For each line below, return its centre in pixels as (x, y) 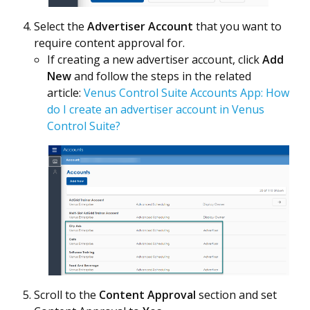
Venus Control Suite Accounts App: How (186, 93)
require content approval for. (109, 43)
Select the (61, 27)
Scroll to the (66, 294)
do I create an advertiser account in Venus (156, 110)
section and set (236, 294)
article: (65, 93)
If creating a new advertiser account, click (155, 60)
